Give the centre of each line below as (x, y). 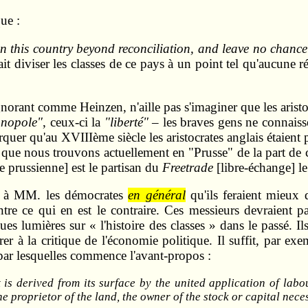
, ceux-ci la (74, 122)
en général (157, 195)
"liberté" (126, 122)
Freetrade (187, 167)
